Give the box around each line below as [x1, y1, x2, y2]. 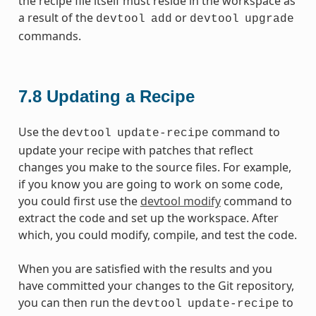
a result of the [18, 9, 96, 25]
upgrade [244, 12, 294, 25]
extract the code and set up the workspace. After [18, 209, 279, 226]
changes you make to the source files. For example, [18, 159, 291, 175]
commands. [18, 28, 81, 44]
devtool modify [140, 193, 221, 209]
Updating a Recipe [46, 86, 195, 106]
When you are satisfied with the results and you [18, 260, 272, 276]
